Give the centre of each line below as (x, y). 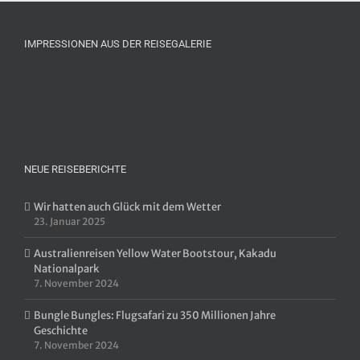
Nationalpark (67, 269)
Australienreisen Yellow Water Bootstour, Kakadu (155, 254)
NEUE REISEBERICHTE (75, 170)
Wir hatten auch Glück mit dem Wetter (127, 207)
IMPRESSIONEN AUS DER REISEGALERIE (118, 43)
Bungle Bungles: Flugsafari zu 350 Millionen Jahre (155, 316)
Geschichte (61, 331)
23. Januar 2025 (70, 222)
